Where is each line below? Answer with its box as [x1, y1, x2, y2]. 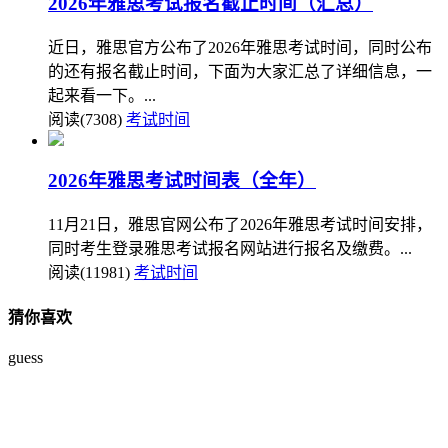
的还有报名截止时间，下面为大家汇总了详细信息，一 [48, 63, 432, 81]
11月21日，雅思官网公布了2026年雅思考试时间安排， [48, 215, 432, 233]
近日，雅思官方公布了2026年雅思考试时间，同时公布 [48, 39, 432, 57]
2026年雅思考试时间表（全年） [48, 169, 316, 191]
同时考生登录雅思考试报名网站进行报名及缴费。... [48, 239, 412, 257]
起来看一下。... [48, 87, 156, 105]
